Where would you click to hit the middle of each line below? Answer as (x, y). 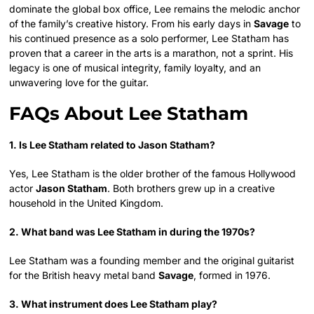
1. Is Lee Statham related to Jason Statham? (112, 144)
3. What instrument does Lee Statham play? (114, 303)
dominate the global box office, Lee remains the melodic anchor (155, 8)
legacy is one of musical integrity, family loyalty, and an (135, 67)
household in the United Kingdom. (87, 203)
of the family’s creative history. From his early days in (132, 23)
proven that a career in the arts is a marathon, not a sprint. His (151, 53)
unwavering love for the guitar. (79, 82)
